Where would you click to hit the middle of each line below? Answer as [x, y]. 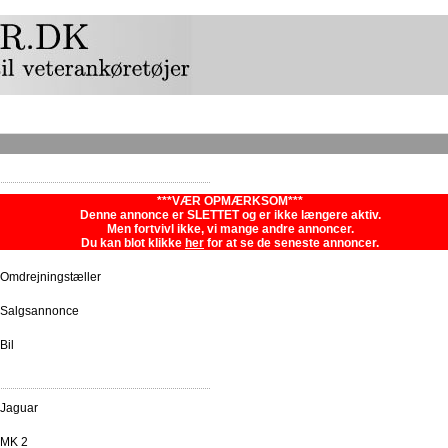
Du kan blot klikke [133, 243]
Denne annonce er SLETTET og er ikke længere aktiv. [230, 215]
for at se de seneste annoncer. [291, 243]
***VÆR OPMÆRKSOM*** [230, 201]
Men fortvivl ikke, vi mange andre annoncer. [230, 229]
